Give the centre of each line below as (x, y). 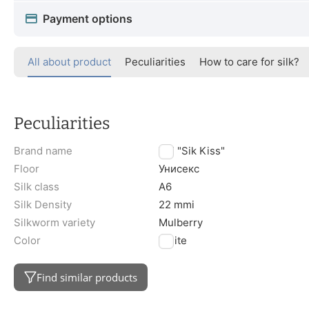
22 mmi (177, 205)
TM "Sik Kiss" (192, 151)
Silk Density (43, 205)
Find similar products (87, 277)
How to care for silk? (249, 61)
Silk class (37, 187)
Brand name (43, 151)
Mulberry (181, 223)
